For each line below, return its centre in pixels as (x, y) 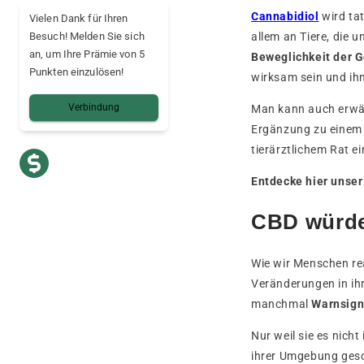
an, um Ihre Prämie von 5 (87, 54)
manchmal (282, 303)
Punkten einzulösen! (77, 72)
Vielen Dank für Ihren (79, 18)
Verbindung (94, 107)
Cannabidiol (285, 16)
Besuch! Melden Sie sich (87, 36)
